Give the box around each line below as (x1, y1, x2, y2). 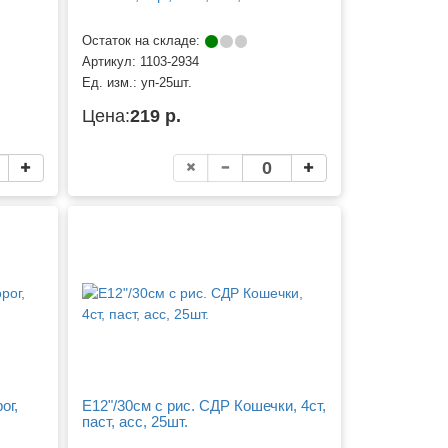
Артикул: (82, 55, 141, 70)
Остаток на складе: (82, 34, 205, 49)
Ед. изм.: (82, 76, 142, 91)
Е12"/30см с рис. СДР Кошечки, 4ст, (82, 397, 327, 415)
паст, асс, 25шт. (82, 413, 189, 431)
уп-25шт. (141, 76, 193, 91)
